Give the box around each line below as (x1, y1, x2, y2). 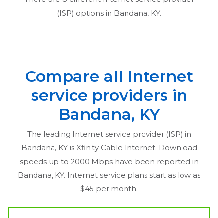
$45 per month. (80, 184, 138, 194)
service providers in (31, 86, 187, 105)
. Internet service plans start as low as (63, 170, 200, 180)
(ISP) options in (57, 8, 114, 18)
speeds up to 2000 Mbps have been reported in (19, 157, 199, 166)
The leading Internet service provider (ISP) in (27, 129, 191, 139)
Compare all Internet (25, 67, 193, 86)
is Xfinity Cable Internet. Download (67, 143, 197, 153)
